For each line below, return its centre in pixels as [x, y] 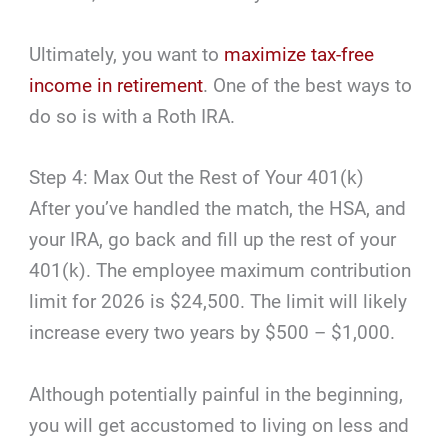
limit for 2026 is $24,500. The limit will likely [218, 302]
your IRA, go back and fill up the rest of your [213, 240]
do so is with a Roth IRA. [132, 116]
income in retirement [116, 85]
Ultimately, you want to [127, 54]
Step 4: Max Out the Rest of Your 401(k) [197, 178]
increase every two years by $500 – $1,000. [212, 333]
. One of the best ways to [308, 85]
